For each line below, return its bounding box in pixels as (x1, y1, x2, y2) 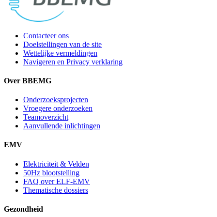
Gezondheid (4, 204, 43, 213)
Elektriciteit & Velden (23, 159, 89, 168)
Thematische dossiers (23, 186, 88, 194)
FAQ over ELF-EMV (23, 177, 90, 186)
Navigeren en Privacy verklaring (23, 57, 123, 66)
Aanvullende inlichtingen (23, 122, 100, 130)
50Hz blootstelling (23, 168, 79, 177)
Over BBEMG (4, 76, 51, 85)
